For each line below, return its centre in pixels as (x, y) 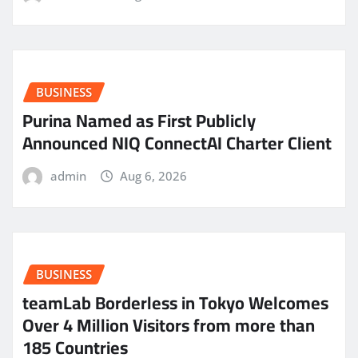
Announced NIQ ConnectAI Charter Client (177, 143)
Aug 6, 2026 (154, 176)
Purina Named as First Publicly (139, 121)
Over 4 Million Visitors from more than (169, 326)
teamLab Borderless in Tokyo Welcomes (175, 303)
